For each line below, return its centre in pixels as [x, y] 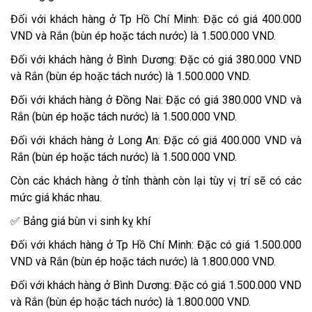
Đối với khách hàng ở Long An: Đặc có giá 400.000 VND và [156, 141]
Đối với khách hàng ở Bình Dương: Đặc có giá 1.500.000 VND [156, 286]
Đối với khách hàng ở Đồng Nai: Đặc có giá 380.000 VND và [156, 100]
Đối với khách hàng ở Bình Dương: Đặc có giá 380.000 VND [156, 60]
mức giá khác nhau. [56, 198]
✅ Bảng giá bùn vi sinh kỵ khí [80, 221]
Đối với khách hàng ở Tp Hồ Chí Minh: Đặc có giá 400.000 [156, 19]
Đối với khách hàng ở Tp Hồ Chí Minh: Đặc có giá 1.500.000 [156, 245]
